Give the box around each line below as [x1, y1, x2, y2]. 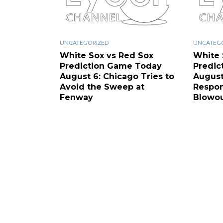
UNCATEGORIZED [60, 38, 109, 46]
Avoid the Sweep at [60, 82, 144, 92]
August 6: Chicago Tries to [60, 71, 174, 81]
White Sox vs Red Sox [60, 50, 153, 60]
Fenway [60, 92, 93, 102]
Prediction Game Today [60, 61, 162, 71]
